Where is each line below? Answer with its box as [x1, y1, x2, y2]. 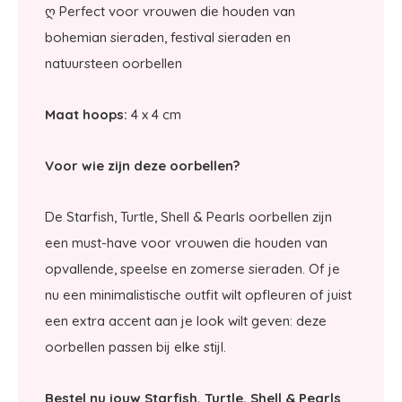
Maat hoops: [45, 106, 127, 123]
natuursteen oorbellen [45, 55, 182, 72]
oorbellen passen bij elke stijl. [45, 338, 230, 355]
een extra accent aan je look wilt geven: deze [45, 312, 327, 329]
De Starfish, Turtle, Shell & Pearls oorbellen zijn [45, 208, 332, 225]
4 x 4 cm [127, 106, 181, 123]
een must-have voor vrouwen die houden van [45, 234, 328, 251]
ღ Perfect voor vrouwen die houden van [45, 3, 295, 20]
